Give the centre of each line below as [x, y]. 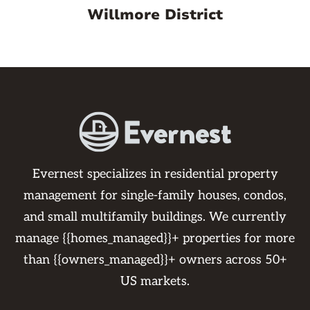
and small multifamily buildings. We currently [155, 217]
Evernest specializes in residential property [155, 174]
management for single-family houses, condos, [155, 196]
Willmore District [155, 15]
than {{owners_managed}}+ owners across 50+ [155, 260]
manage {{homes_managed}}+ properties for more [155, 239]
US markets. [155, 282]
